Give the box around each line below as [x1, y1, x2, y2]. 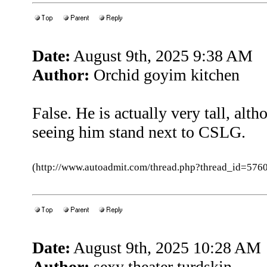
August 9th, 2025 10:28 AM [70, 238, 261, 257]
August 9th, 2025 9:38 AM [70, 46, 253, 65]
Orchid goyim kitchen [89, 66, 240, 84]
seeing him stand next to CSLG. [32, 123, 246, 141]
